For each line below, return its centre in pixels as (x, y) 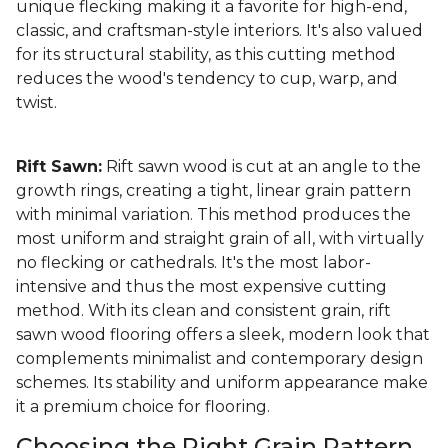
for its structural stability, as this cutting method (206, 55)
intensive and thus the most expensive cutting (201, 287)
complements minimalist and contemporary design (219, 359)
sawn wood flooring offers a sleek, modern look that (223, 335)
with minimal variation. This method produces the (213, 215)
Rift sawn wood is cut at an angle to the (261, 167)
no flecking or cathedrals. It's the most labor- (193, 263)
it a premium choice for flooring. (143, 407)
